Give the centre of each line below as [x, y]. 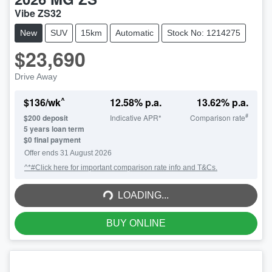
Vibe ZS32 [38, 13]
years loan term [56, 128]
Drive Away [36, 76]
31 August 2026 [86, 153]
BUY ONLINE [136, 223]
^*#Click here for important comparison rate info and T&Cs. [121, 167]
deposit [54, 117]
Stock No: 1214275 [204, 32]
